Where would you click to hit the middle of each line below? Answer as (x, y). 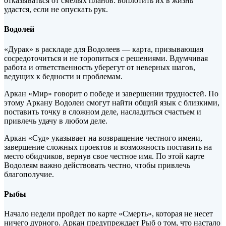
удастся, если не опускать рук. (56, 10)
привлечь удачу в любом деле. (56, 121)
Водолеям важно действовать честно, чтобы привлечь (97, 165)
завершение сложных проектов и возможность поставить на (108, 147)
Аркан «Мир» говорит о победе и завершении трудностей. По (111, 93)
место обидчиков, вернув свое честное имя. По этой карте (104, 156)
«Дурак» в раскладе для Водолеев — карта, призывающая (104, 49)
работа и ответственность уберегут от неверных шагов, (100, 67)
